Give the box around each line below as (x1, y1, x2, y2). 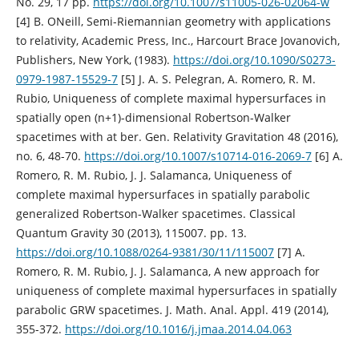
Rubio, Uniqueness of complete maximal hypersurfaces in (15, 91, 326, 107)
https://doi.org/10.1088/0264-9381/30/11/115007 (15, 244, 274, 260)
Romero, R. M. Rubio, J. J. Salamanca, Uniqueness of (15, 167, 292, 184)
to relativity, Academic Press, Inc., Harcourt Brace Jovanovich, (15, 33, 340, 49)
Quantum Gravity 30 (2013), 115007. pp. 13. (15, 225, 247, 241)
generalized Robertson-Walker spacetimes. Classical (15, 206, 296, 222)
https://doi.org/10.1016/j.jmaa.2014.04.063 (64, 321, 292, 337)
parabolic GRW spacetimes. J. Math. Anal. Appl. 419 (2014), (15, 302, 329, 318)
